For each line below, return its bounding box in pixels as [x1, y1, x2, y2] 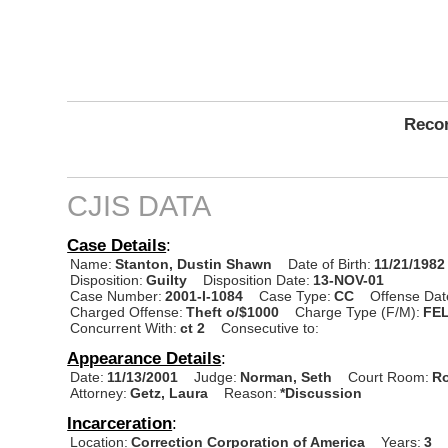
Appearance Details [67, 347, 222, 368]
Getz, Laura [130, 384, 213, 401]
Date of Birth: [288, 255, 372, 272]
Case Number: [70, 287, 163, 304]
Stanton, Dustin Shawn [115, 255, 277, 272]
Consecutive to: [221, 319, 320, 336]
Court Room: [348, 368, 430, 385]
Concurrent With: [70, 319, 178, 336]
